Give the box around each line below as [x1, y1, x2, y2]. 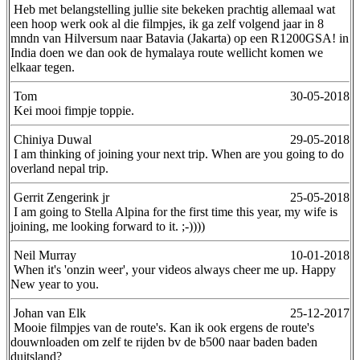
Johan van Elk [10, 305, 86, 320]
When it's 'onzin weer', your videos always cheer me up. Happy [10, 262, 336, 276]
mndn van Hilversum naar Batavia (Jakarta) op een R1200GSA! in [10, 31, 349, 45]
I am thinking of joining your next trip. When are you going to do [10, 146, 344, 161]
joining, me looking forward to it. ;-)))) [10, 219, 205, 233]
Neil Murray [10, 247, 76, 262]
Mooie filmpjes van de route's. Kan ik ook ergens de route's [10, 320, 314, 334]
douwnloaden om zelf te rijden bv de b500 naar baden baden [10, 334, 317, 349]
